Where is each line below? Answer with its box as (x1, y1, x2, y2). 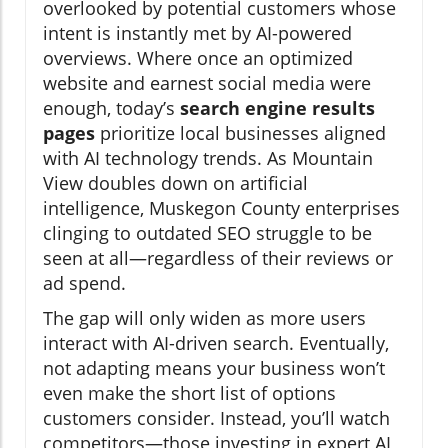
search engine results (180, 96, 375, 121)
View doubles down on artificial (43, 171, 308, 196)
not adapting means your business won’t (43, 356, 385, 381)
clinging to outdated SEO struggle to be (43, 221, 372, 246)
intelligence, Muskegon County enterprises (43, 196, 400, 221)
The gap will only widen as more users (43, 306, 366, 331)
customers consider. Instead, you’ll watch (43, 406, 390, 431)
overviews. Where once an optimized (43, 46, 353, 71)
